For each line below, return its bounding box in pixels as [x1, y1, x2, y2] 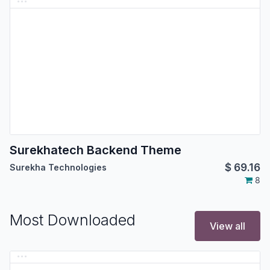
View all [210, 220, 245, 233]
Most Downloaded [10, 211, 136, 230]
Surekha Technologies [10, 162, 107, 172]
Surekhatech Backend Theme [10, 142, 181, 157]
